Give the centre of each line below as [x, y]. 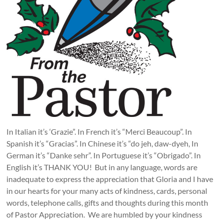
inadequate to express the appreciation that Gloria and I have [110, 179]
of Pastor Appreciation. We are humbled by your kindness [105, 214]
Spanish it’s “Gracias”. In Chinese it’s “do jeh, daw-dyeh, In [103, 143]
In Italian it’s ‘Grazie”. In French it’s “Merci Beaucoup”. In [99, 131]
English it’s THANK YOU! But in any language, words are [102, 167]
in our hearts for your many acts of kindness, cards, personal [107, 190]
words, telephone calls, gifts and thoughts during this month [108, 202]
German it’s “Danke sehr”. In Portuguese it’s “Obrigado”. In [104, 155]
